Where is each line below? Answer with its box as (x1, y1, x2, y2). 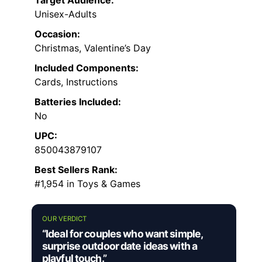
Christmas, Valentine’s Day (35, 42, 151, 54)
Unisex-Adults (35, 8, 96, 20)
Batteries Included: (35, 95, 121, 108)
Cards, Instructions (35, 75, 118, 88)
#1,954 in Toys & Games (35, 177, 140, 189)
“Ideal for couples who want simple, (42, 227, 203, 240)
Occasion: (35, 27, 80, 40)
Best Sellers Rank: (35, 163, 118, 175)
